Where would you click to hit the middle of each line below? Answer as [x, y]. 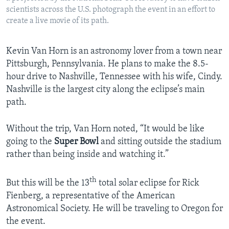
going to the [30, 142]
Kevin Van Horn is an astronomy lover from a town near [114, 52]
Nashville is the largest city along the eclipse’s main [105, 90]
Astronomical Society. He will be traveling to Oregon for [114, 209]
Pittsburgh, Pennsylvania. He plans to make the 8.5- [107, 64]
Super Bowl [76, 142]
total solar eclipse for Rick [148, 184]
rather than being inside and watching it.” [87, 155]
